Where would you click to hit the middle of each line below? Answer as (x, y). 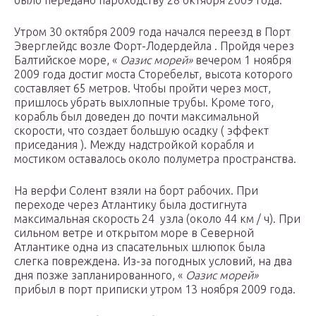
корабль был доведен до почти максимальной (136, 117)
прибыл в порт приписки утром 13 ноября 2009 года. (155, 290)
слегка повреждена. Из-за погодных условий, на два (153, 261)
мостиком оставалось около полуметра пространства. (155, 159)
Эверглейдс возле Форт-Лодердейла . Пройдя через (154, 46)
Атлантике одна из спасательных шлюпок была (140, 247)
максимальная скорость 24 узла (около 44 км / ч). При (157, 219)
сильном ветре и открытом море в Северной (134, 233)
